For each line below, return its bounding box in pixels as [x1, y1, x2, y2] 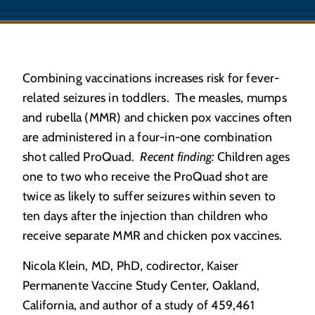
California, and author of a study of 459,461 [22, 297, 255, 312]
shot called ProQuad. [22, 149, 141, 164]
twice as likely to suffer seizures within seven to [22, 188, 276, 203]
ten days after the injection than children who [22, 208, 269, 223]
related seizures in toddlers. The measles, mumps [22, 90, 287, 105]
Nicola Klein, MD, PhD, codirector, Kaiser [22, 258, 239, 273]
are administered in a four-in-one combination [22, 129, 273, 144]
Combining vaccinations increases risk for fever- [22, 70, 280, 85]
